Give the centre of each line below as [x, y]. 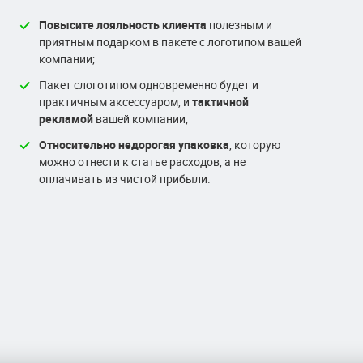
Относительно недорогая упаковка [134, 145]
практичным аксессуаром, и [115, 102]
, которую [255, 145]
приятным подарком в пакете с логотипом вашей [170, 42]
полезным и [239, 25]
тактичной [220, 102]
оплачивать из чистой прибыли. [125, 179]
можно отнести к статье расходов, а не [142, 162]
